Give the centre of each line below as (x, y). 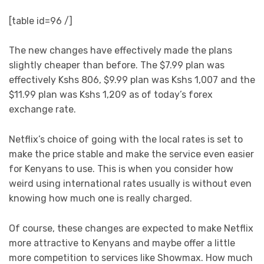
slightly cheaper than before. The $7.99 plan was (117, 65)
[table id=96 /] (41, 21)
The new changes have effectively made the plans (121, 51)
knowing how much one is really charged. (100, 198)
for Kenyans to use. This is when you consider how (121, 169)
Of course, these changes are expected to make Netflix (131, 228)
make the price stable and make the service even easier (131, 154)
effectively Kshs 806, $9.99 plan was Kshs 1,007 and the (132, 80)
